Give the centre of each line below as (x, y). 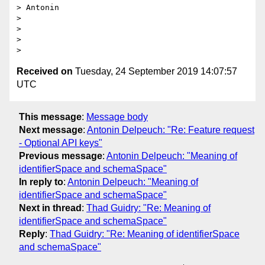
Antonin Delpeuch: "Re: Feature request (171, 130)
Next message (51, 130)
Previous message (61, 156)
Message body (117, 117)
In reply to (41, 182)
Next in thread (50, 208)
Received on (45, 72)
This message (50, 117)
